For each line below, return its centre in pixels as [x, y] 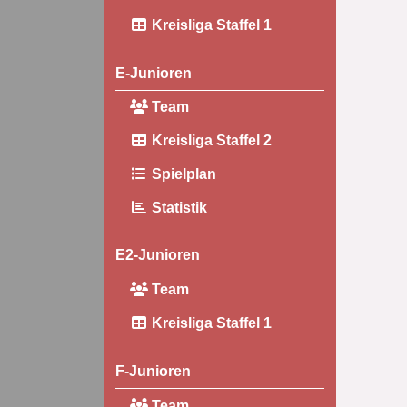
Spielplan [182, 174]
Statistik [177, 207]
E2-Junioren [157, 255]
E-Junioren [153, 73]
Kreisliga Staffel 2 [209, 141]
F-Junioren [153, 371]
